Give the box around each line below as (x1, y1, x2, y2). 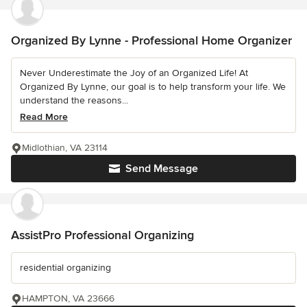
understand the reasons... (20, 94, 128, 106)
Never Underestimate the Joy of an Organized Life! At (20, 66, 248, 79)
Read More (20, 110, 68, 123)
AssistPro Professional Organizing (11, 227, 194, 243)
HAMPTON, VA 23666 (22, 292, 114, 304)
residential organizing (20, 261, 111, 273)
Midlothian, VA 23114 (22, 141, 108, 153)
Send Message (125, 161, 198, 175)
